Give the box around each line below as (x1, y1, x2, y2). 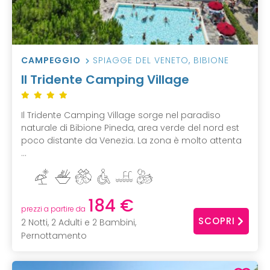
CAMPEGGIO (21, 54, 81, 67)
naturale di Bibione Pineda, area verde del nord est (21, 122, 239, 134)
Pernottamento (21, 230, 87, 242)
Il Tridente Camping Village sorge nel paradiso (21, 109, 221, 122)
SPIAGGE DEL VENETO (93, 54, 189, 67)
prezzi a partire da (21, 204, 86, 215)
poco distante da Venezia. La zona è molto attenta (21, 134, 242, 147)
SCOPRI (198, 214, 235, 227)
